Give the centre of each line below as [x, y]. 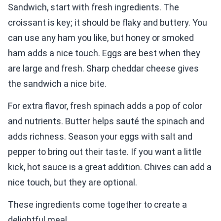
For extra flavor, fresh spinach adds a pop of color [105, 106]
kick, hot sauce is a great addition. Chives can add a [110, 167]
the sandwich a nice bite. [57, 84]
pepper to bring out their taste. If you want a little [105, 152]
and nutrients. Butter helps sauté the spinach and [106, 121]
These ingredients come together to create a [97, 205]
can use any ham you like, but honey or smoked [101, 38]
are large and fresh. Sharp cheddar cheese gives [103, 69]
